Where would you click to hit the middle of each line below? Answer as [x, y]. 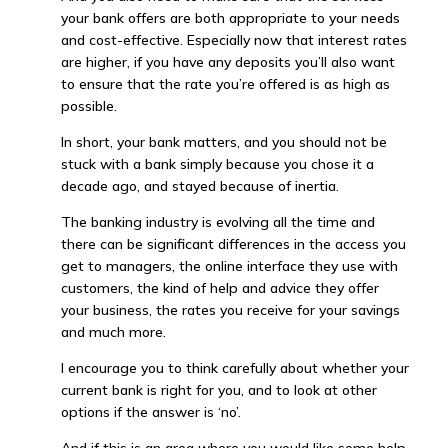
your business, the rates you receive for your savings [230, 310]
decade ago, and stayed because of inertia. [199, 186]
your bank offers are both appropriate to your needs [230, 18]
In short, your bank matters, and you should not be [223, 142]
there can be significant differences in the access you [233, 244]
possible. [88, 106]
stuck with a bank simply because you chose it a [217, 164]
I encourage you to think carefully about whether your [234, 368]
